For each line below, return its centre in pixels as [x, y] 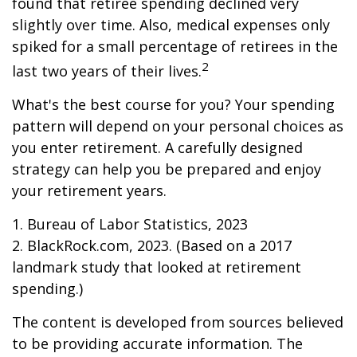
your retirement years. [89, 191]
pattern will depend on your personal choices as [178, 126]
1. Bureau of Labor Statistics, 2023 [130, 224]
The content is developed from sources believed [178, 322]
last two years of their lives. [107, 71]
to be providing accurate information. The [157, 344]
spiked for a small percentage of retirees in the [175, 47]
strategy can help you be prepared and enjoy [167, 169]
